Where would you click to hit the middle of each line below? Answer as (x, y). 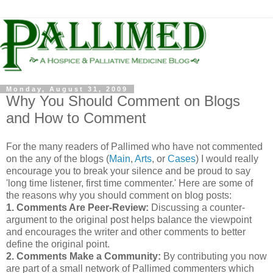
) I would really (227, 159)
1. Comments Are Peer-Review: (77, 208)
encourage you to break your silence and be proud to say (128, 171)
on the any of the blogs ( (58, 159)
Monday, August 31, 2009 (67, 89)
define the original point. (58, 244)
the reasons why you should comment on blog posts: (119, 196)
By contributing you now (214, 257)
